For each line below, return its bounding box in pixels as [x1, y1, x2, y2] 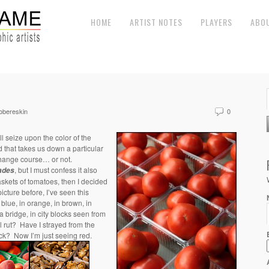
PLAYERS [201, 16, 232, 28]
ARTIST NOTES [130, 16, 183, 28]
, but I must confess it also [14, 165, 97, 175]
